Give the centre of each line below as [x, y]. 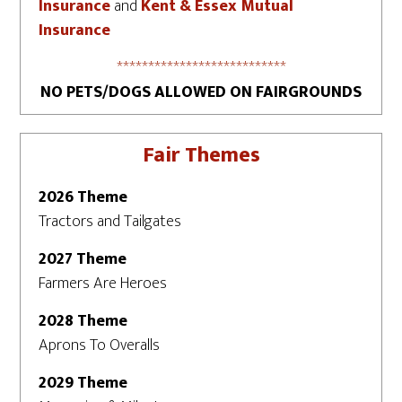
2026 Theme [83, 197]
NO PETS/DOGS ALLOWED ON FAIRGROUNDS [201, 92]
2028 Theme [83, 321]
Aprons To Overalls [100, 345]
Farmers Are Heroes [103, 284]
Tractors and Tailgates [110, 222]
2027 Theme [83, 259]
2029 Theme [83, 383]
